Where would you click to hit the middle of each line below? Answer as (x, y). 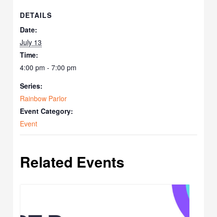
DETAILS (36, 15)
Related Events (72, 162)
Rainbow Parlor (44, 99)
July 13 (31, 42)
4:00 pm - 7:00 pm (48, 68)
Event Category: (47, 111)
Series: (31, 86)
